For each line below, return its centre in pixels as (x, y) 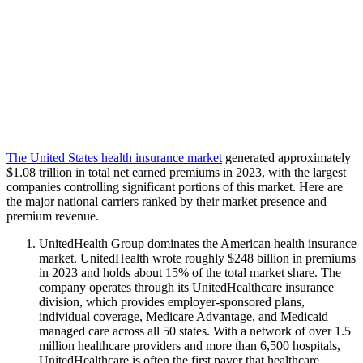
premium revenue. (53, 216)
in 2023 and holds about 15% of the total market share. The (190, 273)
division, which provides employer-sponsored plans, (172, 302)
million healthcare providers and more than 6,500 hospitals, (190, 346)
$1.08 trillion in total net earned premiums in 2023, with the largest (176, 173)
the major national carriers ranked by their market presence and (167, 202)
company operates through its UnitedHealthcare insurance (186, 288)
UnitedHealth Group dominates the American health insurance (198, 244)
